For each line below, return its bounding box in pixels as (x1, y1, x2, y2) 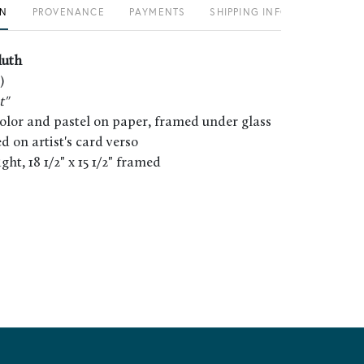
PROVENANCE (32, 6, 105, 18)
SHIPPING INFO (210, 6, 288, 18)
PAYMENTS (128, 6, 186, 18)
